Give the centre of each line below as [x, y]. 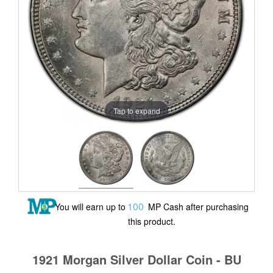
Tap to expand [136, 110]
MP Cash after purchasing [197, 207]
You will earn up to [90, 207]
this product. [152, 221]
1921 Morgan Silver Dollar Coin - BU [136, 259]
